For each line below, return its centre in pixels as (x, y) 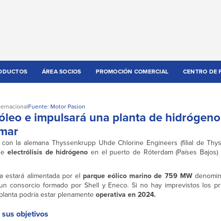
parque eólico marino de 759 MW (137, 176)
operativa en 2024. (126, 195)
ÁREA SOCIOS (61, 72)
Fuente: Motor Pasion (57, 107)
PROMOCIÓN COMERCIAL (132, 72)
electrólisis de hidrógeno (49, 152)
